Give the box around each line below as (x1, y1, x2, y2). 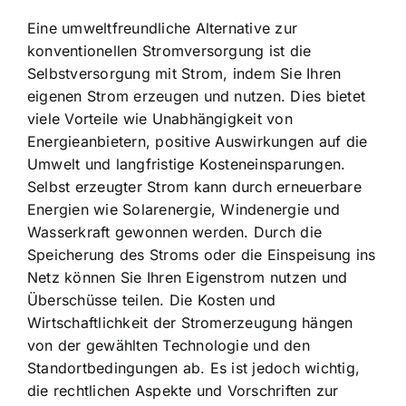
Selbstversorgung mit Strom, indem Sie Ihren (27, 64, 342, 83)
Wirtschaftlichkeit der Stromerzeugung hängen (27, 314, 353, 333)
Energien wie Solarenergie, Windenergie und (27, 200, 341, 219)
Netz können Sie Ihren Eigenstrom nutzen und (27, 268, 348, 287)
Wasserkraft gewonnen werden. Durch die (27, 223, 323, 242)
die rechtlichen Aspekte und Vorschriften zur (27, 382, 339, 401)
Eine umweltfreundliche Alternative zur (27, 19, 298, 38)
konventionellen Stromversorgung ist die (27, 42, 312, 61)
